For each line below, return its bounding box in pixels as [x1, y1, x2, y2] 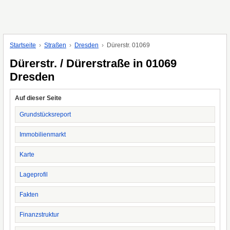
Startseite [10, 42, 36, 49]
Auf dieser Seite [15, 94, 62, 102]
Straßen [44, 42, 66, 49]
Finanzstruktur [20, 211, 59, 218]
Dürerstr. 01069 [107, 42, 150, 49]
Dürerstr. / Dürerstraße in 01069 [10, 57, 177, 70]
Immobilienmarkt [20, 131, 66, 138]
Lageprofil [20, 171, 48, 178]
